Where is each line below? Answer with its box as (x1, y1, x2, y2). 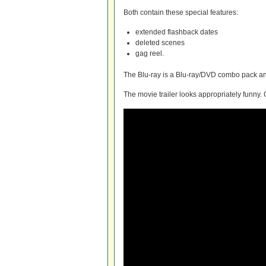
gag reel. (135, 49, 164, 58)
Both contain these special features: (123, 8, 238, 17)
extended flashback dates (135, 28, 218, 36)
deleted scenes (135, 39, 185, 47)
